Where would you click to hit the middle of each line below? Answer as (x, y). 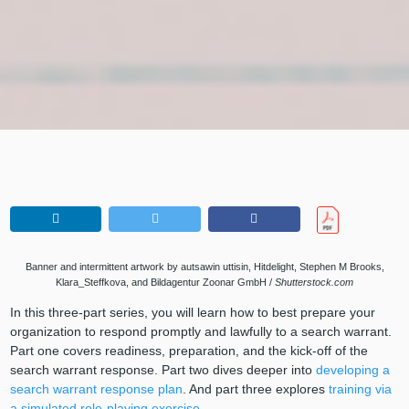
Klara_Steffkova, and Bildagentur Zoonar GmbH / (165, 282)
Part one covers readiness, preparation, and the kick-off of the (189, 350)
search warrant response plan (96, 388)
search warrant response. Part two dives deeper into (163, 369)
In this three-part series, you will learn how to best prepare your (192, 312)
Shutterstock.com (314, 282)
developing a (352, 369)
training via (360, 388)
